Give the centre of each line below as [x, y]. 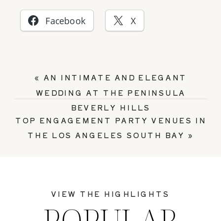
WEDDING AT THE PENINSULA [111, 92]
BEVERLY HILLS [111, 108]
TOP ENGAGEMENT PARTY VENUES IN [111, 120]
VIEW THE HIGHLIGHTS [110, 194]
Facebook [66, 21]
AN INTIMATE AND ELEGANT [115, 77]
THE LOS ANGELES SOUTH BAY [106, 135]
